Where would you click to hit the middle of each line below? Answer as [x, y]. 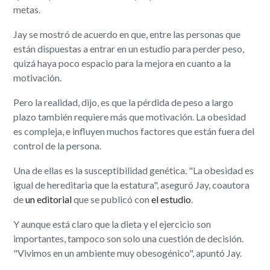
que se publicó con [112, 199]
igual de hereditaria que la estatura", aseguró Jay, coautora [132, 185]
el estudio [171, 199]
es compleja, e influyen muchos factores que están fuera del [134, 131]
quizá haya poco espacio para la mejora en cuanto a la [122, 63]
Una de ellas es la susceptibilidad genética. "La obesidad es [134, 171]
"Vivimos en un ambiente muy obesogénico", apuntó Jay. [128, 253]
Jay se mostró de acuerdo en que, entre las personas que [127, 34]
